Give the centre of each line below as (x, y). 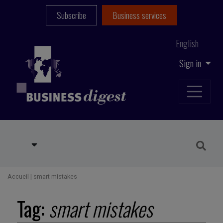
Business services (139, 15)
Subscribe (72, 15)
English (187, 43)
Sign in (191, 63)
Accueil (18, 177)
